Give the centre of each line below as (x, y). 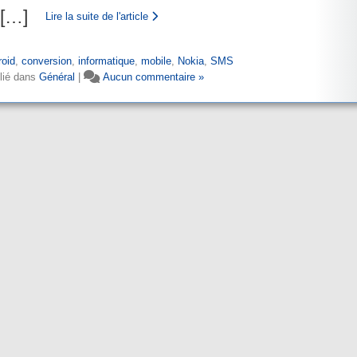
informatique (106, 61)
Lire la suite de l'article (98, 16)
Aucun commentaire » (153, 77)
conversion (47, 61)
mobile (156, 61)
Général (57, 77)
